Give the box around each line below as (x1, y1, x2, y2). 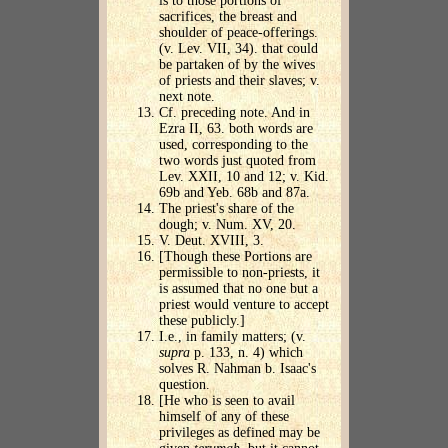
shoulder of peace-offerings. (159, 25, 318, 41)
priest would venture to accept (159, 297, 329, 313)
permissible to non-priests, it (159, 265, 320, 281)
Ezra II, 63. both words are (159, 121, 313, 137)
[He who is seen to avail (159, 393, 295, 409)
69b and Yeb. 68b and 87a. (159, 185, 310, 201)
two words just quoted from (159, 153, 316, 169)
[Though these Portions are (159, 249, 312, 265)
